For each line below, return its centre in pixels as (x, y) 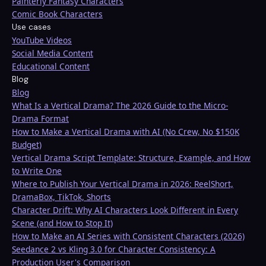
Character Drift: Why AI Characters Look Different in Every (125, 210)
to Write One (37, 171)
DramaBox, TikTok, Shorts (61, 197)
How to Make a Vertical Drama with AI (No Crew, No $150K (126, 132)
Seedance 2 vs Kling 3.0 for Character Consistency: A (114, 249)
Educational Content (51, 66)
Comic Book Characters (57, 14)
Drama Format (40, 119)
